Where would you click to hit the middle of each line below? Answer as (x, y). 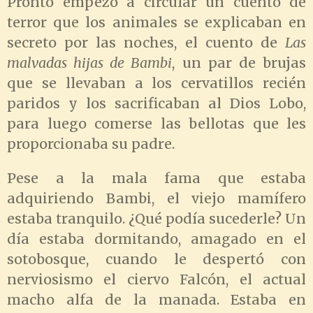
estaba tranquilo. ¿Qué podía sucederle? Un (156, 218)
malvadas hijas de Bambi (90, 63)
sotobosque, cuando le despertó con (156, 259)
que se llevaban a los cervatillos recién (156, 83)
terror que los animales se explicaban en (156, 23)
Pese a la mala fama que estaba (156, 178)
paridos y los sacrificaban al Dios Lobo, (156, 104)
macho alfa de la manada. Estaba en (156, 299)
